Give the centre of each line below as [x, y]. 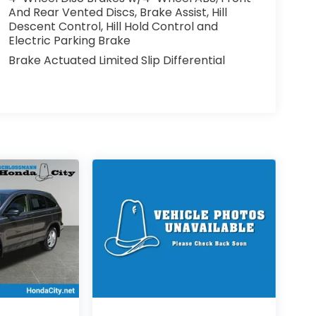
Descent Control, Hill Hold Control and [113, 27]
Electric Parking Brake [69, 41]
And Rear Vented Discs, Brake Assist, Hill [117, 13]
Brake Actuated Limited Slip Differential [116, 61]
